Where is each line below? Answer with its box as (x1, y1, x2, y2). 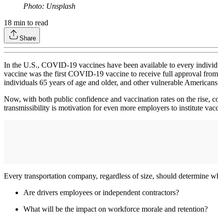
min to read (12, 18, 48, 27)
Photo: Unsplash (23, 2, 75, 11)
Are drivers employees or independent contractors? (23, 188, 179, 197)
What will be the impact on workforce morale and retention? (23, 205, 208, 214)
